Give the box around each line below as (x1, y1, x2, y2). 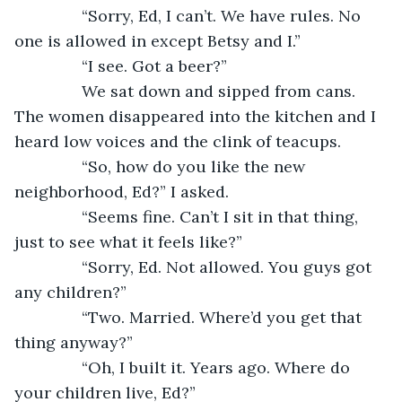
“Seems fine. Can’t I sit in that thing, (32, 205, 363, 227)
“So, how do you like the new (32, 155, 310, 177)
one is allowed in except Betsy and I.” (14, 30, 301, 51)
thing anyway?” (14, 331, 133, 353)
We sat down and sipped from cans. (32, 80, 360, 101)
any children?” (14, 281, 127, 302)
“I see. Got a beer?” (32, 55, 227, 76)
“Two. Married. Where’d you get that (32, 306, 366, 328)
